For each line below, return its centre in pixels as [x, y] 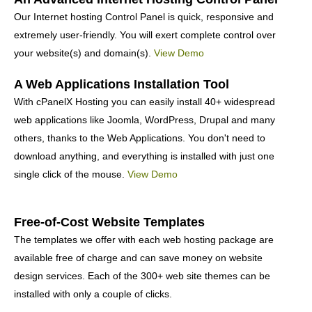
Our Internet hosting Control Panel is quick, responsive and [144, 17]
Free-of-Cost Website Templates [109, 223]
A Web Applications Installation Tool [122, 85]
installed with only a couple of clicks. [93, 294]
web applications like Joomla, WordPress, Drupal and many [145, 120]
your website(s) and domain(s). [84, 53]
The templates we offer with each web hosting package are [144, 240]
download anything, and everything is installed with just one [144, 156]
